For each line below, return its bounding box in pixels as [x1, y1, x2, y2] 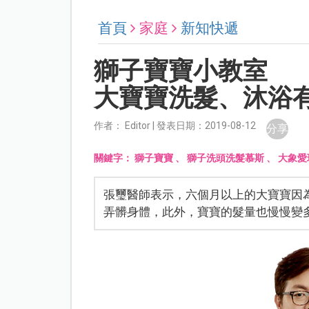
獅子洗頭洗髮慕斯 [187, 152, 265, 164]
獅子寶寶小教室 [94, 57, 268, 86]
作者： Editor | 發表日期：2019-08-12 [94, 120, 257, 132]
